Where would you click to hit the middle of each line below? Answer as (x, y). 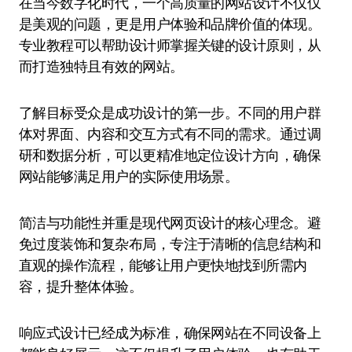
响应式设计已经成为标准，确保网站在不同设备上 (170, 333)
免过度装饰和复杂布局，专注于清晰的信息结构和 (170, 244)
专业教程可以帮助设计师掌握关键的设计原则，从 (170, 45)
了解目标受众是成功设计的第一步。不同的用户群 (170, 113)
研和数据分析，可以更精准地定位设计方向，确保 (170, 155)
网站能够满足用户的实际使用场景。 (129, 176)
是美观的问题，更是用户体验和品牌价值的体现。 (170, 24)
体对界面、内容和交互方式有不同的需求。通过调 (170, 134)
